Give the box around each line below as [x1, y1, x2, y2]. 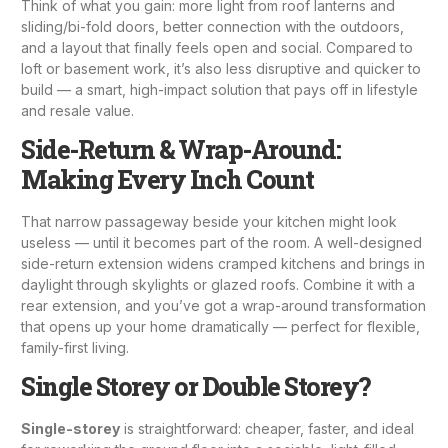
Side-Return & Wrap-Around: [21, 132, 340, 166]
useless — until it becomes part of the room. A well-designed [21, 233, 422, 251]
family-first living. [21, 338, 129, 356]
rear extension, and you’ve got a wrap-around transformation [21, 296, 426, 314]
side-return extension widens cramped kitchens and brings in [21, 254, 425, 272]
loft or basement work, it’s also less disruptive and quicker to [21, 59, 421, 77]
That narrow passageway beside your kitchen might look [21, 212, 397, 230]
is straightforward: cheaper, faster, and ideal [120, 420, 414, 438]
